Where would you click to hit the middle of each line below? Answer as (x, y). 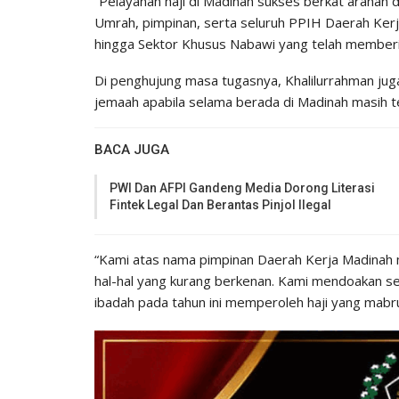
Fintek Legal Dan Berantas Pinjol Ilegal (220, 204)
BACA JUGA (132, 149)
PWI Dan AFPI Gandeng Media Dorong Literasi (242, 187)
